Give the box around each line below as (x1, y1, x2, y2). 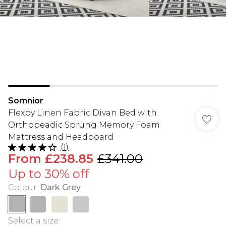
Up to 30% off (8, 166, 89, 181)
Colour (8, 183, 37, 192)
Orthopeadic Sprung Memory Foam (8, 120, 160, 130)
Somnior (8, 96, 43, 105)
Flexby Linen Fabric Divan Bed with (8, 108, 157, 118)
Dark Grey (40, 183, 81, 192)
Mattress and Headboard (8, 132, 114, 142)
